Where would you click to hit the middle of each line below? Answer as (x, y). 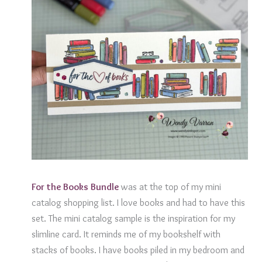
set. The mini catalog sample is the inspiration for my (133, 218)
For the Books (61, 187)
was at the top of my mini (170, 187)
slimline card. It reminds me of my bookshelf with (126, 234)
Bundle (104, 187)
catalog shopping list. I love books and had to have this (138, 203)
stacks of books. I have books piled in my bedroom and (138, 250)
